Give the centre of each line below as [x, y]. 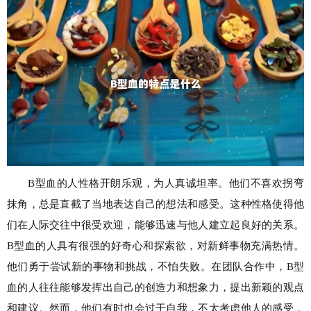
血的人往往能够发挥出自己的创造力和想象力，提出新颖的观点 [155, 287]
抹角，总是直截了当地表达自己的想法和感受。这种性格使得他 [155, 204]
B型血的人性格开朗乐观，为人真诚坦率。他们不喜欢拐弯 [166, 183]
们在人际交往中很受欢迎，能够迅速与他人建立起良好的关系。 [155, 225]
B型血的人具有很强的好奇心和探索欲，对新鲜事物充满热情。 [155, 245]
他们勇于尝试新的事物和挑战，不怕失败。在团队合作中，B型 [155, 266]
